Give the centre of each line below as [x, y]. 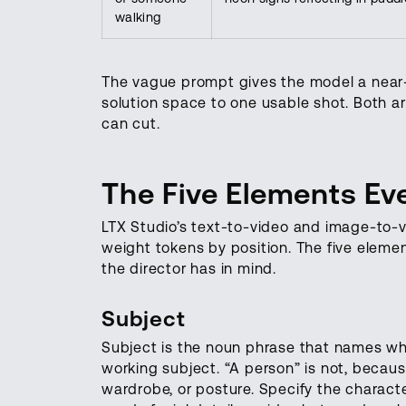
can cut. [131, 123]
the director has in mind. [189, 268]
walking [138, 17]
